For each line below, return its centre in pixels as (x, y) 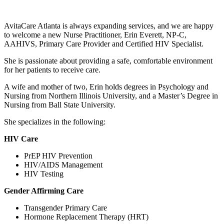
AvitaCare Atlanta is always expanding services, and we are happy (109, 26)
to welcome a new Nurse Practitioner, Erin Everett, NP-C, (95, 35)
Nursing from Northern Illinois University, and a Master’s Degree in (111, 96)
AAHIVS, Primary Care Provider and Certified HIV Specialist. (105, 44)
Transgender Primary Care (65, 208)
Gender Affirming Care (44, 191)
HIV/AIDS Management (63, 165)
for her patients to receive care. (53, 70)
